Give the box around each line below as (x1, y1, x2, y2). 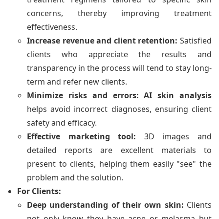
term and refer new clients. (27, 76, 127, 87)
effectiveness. (27, 21, 77, 32)
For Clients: (17, 185, 61, 197)
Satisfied (177, 35, 212, 46)
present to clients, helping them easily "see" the (27, 158, 212, 169)
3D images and (136, 131, 212, 142)
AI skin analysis (144, 89, 212, 101)
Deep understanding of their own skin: (27, 199, 184, 210)
